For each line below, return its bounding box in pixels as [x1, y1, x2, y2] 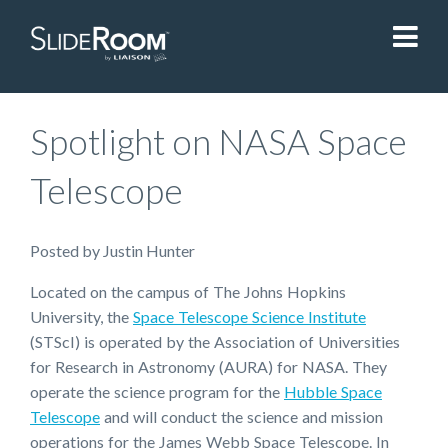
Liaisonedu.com [161, 356, 267, 375]
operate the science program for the [30, 382, 284, 402]
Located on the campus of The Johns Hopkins [30, 282, 346, 302]
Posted [30, 241, 82, 261]
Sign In [191, 291, 237, 310]
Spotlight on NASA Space [30, 119, 407, 162]
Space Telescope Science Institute [133, 307, 366, 327]
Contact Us [175, 161, 253, 180]
